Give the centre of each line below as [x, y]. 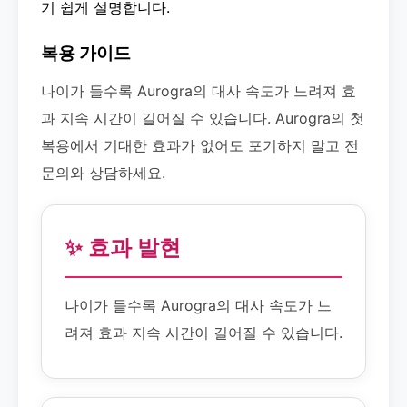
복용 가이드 [86, 53]
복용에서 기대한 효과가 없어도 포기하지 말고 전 [200, 145]
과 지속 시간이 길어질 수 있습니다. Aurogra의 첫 [203, 118]
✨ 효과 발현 [123, 248]
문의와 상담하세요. [103, 173]
